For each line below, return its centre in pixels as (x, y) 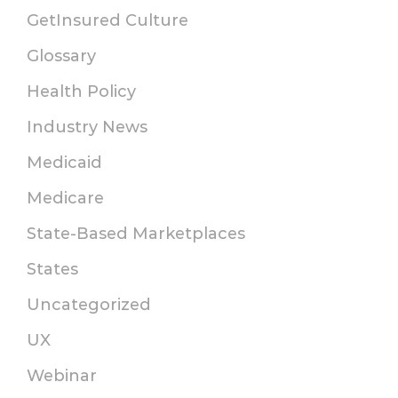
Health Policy (81, 92)
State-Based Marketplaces (136, 234)
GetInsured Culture (107, 21)
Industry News (87, 127)
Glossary (61, 56)
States (52, 270)
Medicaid (64, 163)
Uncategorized (89, 305)
